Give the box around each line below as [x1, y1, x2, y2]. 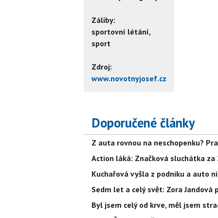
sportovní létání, [91, 26, 150, 36]
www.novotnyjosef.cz [91, 73, 166, 83]
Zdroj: [91, 61, 112, 72]
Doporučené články [91, 114, 195, 131]
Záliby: [91, 15, 115, 25]
